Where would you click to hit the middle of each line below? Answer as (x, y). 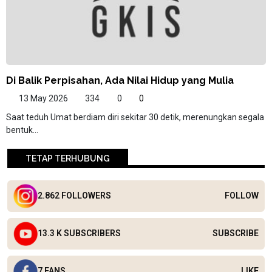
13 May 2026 (42, 98)
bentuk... (22, 130)
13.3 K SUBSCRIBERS (79, 233)
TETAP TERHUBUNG (68, 158)
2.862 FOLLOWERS (74, 196)
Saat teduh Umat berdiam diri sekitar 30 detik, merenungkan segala (135, 117)
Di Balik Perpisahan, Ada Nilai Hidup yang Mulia (120, 80)
